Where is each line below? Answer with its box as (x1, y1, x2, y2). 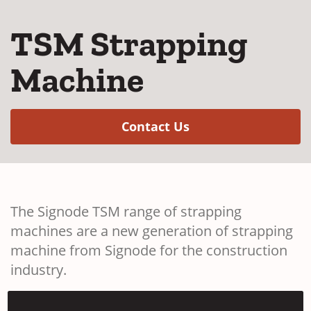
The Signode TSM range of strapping (10, 202, 242, 221)
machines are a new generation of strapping (10, 221, 293, 240)
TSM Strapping (10, 23, 247, 65)
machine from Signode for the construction (10, 241, 287, 260)
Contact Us (121, 118, 190, 135)
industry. (10, 260, 67, 279)
